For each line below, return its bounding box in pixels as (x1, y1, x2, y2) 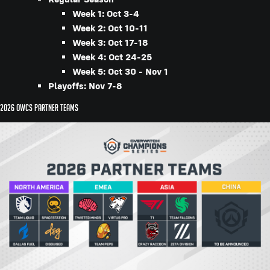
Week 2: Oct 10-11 (72, 22, 148, 34)
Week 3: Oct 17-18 (72, 36, 148, 48)
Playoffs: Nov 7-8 (48, 80, 122, 92)
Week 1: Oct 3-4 (72, 7, 139, 19)
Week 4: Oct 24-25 (72, 51, 152, 63)
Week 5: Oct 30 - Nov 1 (72, 65, 168, 77)
